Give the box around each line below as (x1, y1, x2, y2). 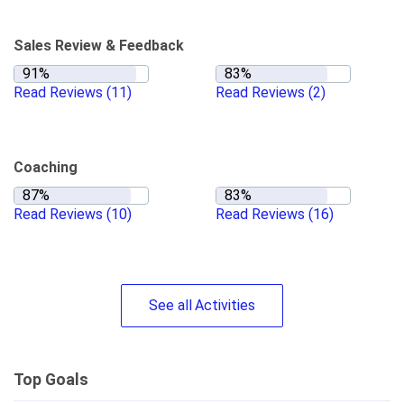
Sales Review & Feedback (14, 37, 184, 54)
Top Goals (14, 371, 88, 389)
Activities (195, 297, 255, 314)
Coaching (14, 159, 78, 176)
